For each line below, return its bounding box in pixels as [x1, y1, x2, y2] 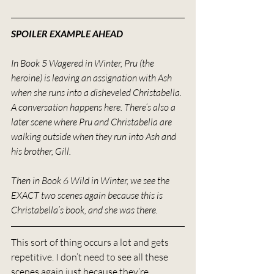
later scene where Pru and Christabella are [11, 115, 174, 128]
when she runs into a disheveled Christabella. [11, 86, 183, 98]
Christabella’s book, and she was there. [11, 203, 158, 216]
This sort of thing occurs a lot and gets [11, 235, 171, 248]
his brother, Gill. [11, 144, 71, 157]
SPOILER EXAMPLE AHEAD [11, 27, 123, 39]
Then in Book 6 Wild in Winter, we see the [11, 174, 171, 187]
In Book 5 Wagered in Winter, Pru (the [11, 56, 156, 69]
